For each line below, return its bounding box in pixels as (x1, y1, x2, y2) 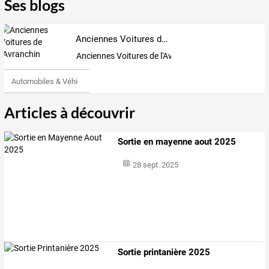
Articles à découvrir (4, 103, 135, 122)
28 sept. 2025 (132, 160, 178, 170)
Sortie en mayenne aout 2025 (118, 136, 237, 148)
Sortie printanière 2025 (118, 246, 211, 258)
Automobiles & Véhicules (11, 76, 96, 86)
